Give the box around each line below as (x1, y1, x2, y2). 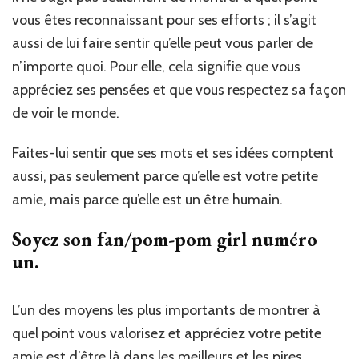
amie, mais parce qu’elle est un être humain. (12, 190, 283, 208)
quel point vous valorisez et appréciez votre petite (12, 324, 321, 342)
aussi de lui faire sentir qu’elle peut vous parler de (12, 34, 313, 52)
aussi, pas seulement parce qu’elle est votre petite (12, 167, 318, 185)
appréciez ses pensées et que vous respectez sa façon (12, 80, 346, 99)
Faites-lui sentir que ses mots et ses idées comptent (12, 143, 334, 162)
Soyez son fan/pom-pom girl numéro (12, 226, 317, 252)
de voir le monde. (12, 103, 119, 122)
